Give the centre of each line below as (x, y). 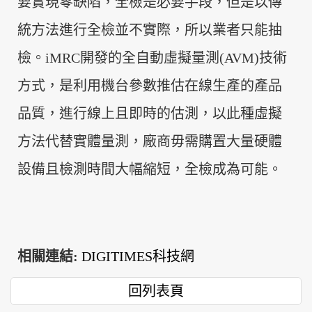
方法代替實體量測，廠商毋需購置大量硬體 (150, 141)
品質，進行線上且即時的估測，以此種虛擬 (150, 114)
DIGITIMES (117, 256)
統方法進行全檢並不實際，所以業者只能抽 (150, 30)
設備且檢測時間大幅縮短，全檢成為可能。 (150, 169)
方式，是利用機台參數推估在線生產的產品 (150, 86)
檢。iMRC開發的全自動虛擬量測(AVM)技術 (152, 58)
